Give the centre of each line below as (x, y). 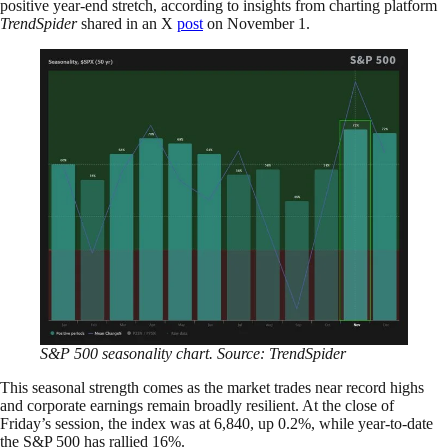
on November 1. (256, 23)
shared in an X (127, 23)
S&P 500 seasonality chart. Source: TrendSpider (193, 354)
